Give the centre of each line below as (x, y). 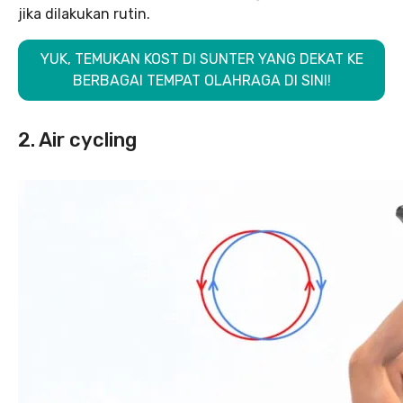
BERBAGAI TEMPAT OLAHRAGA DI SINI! (201, 81)
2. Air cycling (77, 140)
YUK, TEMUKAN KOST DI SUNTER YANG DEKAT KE (201, 59)
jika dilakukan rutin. (84, 14)
